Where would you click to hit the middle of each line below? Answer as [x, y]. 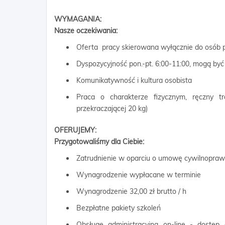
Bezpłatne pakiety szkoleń [119, 208]
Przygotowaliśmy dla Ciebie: [99, 142]
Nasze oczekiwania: [86, 31]
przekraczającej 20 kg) [112, 108]
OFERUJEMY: [75, 130]
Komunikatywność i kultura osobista [134, 80]
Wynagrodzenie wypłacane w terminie [139, 175]
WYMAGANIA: [78, 19]
